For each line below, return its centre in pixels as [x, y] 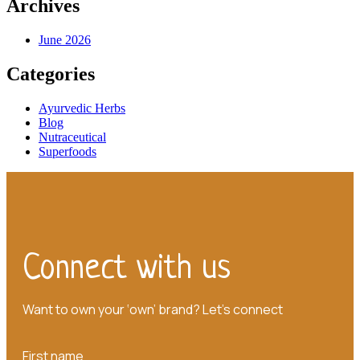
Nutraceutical [72, 137]
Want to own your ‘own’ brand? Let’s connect [153, 310]
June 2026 [65, 40]
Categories [51, 74]
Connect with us [127, 270]
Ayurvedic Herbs [82, 108]
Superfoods [67, 152]
